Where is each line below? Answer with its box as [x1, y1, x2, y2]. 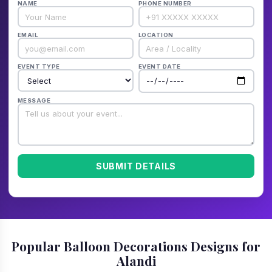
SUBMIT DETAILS [96, 160, 176, 171]
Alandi [116, 252, 156, 270]
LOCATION [138, 32, 174, 38]
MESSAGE [18, 97, 51, 104]
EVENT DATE [138, 63, 181, 70]
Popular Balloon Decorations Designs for [12, 237, 260, 255]
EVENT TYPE [18, 63, 60, 70]
